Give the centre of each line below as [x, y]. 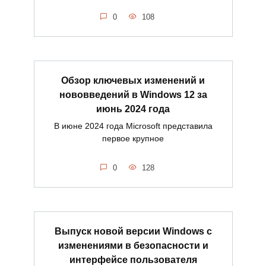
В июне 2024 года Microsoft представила [133, 126]
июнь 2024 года [133, 109]
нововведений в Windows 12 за [133, 94]
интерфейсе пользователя [133, 259]
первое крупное [133, 138]
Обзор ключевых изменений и [133, 80]
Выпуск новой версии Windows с [133, 231]
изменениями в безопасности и [133, 245]
